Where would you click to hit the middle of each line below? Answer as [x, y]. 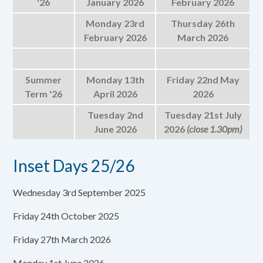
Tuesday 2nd [115, 115]
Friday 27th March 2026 [62, 239]
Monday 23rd [115, 23]
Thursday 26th [203, 23]
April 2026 [115, 94]
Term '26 [44, 94]
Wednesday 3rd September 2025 [80, 192]
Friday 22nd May [203, 80]
